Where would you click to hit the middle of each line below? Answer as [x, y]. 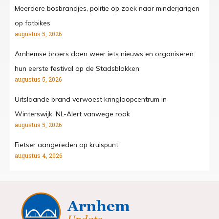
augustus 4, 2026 [38, 156]
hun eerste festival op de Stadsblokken [77, 69]
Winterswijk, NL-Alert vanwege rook [72, 114]
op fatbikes [33, 23]
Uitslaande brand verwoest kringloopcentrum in [91, 99]
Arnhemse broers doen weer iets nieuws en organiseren [104, 54]
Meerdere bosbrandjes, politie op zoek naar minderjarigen [107, 9]
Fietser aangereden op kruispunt [66, 145]
